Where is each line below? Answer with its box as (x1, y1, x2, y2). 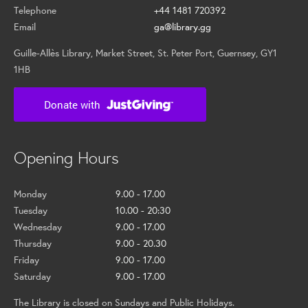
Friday (14, 254, 39, 266)
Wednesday (14, 221, 62, 233)
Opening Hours (14, 146, 119, 168)
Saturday (14, 270, 51, 283)
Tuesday (14, 204, 47, 217)
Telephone (14, 4, 56, 16)
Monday (14, 188, 47, 200)
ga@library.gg (154, 21, 211, 33)
